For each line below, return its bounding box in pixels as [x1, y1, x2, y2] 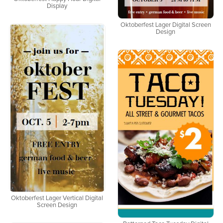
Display [47, 2, 68, 9]
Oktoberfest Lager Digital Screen [120, 21, 211, 28]
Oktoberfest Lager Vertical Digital [11, 195, 104, 202]
